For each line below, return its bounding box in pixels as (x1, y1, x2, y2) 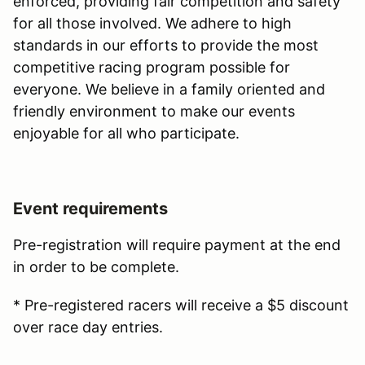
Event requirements (13, 199, 168, 218)
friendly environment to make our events (13, 103, 295, 120)
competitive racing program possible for (13, 59, 290, 76)
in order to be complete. (13, 258, 179, 275)
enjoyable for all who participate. (13, 125, 240, 142)
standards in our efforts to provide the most (13, 37, 319, 54)
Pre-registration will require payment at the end (13, 236, 341, 253)
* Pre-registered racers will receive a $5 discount (13, 297, 349, 314)
